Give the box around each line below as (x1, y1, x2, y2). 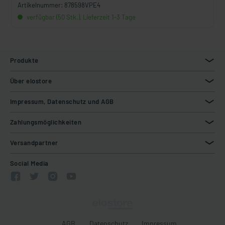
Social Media (10, 159, 49, 167)
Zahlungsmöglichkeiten (10, 118, 82, 126)
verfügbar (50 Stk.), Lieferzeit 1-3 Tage (25, 13, 136, 21)
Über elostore (10, 77, 52, 85)
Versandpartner (10, 139, 58, 147)
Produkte (10, 56, 39, 64)
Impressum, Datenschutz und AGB (10, 97, 114, 105)
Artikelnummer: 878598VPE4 (18, 1, 100, 9)
